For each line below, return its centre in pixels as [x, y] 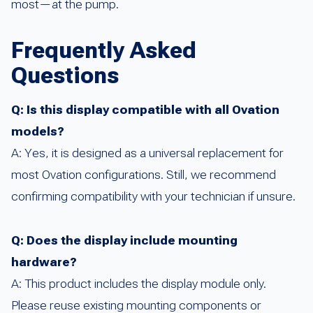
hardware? [44, 262]
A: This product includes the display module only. [139, 284]
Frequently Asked [104, 51]
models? [38, 132]
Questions [65, 76]
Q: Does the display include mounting [124, 241]
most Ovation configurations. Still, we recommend [144, 175]
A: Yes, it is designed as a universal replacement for [147, 153]
